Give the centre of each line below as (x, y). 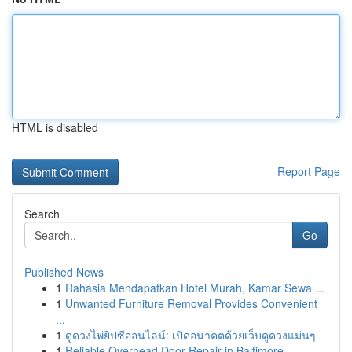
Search (42, 214)
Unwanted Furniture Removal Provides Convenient (191, 303)
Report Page (309, 171)
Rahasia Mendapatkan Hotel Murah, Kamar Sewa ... (195, 288)
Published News (64, 272)
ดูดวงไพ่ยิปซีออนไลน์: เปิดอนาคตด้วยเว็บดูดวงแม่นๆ (191, 335)
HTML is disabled (55, 127)
